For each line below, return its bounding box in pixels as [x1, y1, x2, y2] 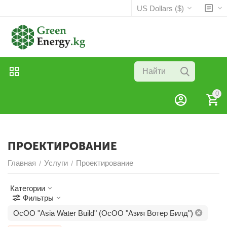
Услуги [44, 159, 68, 167]
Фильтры [23, 193, 54, 202]
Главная [8, 159, 36, 167]
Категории [10, 183, 45, 193]
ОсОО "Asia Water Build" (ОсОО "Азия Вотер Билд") [13, 208, 193, 217]
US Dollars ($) [137, 4, 184, 13]
